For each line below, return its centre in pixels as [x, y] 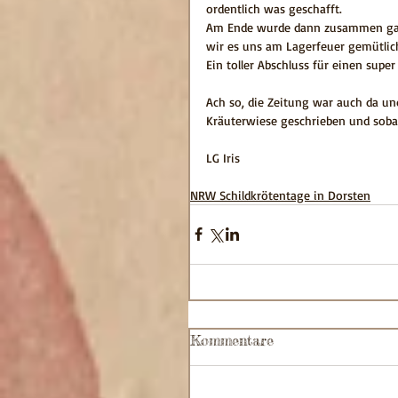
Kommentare [232, 340]
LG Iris [223, 157]
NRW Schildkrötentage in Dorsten [280, 195]
